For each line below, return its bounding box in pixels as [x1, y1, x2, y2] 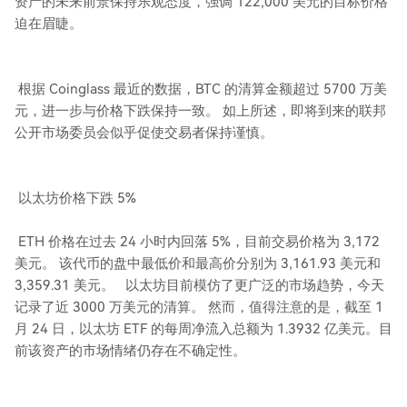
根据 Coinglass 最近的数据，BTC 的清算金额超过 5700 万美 [15, 81, 387, 97]
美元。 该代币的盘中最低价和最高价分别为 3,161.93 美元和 [15, 255, 381, 272]
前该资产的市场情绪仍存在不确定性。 [15, 342, 246, 359]
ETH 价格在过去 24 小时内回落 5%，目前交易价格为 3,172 [15, 233, 380, 250]
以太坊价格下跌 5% [15, 190, 136, 206]
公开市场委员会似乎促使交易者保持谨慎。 [15, 124, 273, 141]
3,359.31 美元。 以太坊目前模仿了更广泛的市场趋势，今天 [15, 277, 384, 293]
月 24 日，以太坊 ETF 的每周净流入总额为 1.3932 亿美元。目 [15, 321, 392, 337]
